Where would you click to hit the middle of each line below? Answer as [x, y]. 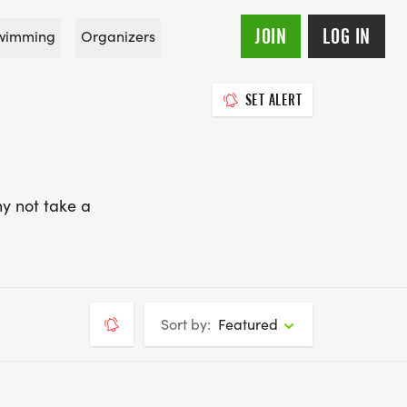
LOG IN [347, 36]
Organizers [118, 36]
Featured [248, 324]
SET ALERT [273, 100]
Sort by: [186, 324]
